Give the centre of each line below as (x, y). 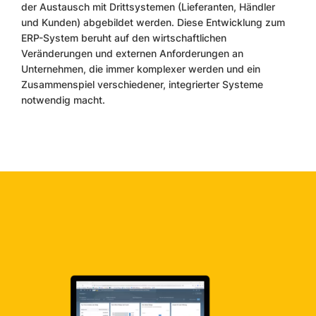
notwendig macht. (63, 100)
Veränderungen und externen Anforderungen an (132, 53)
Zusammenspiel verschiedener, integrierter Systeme (142, 84)
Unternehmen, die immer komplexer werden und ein (141, 69)
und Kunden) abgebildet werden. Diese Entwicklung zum (153, 22)
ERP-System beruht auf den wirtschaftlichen (124, 38)
